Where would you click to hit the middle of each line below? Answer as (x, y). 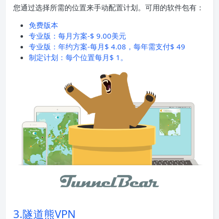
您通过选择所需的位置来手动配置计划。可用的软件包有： (109, 7)
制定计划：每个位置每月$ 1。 (78, 57)
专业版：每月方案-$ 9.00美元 (77, 35)
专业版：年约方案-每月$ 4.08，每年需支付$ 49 (107, 46)
